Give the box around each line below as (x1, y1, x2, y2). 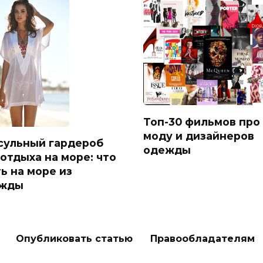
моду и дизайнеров (143, 129, 254, 142)
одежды (143, 143, 191, 156)
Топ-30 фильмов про (143, 115, 260, 128)
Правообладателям (150, 233, 255, 244)
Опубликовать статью (16, 233, 133, 244)
